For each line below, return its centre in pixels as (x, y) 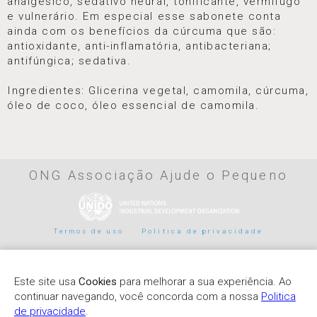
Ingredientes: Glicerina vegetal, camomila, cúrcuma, (158, 91)
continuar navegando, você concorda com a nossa (138, 296)
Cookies (98, 281)
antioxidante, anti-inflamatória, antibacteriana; (139, 46)
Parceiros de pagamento (158, 254)
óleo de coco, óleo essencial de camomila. (133, 106)
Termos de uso (89, 231)
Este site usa (46, 281)
